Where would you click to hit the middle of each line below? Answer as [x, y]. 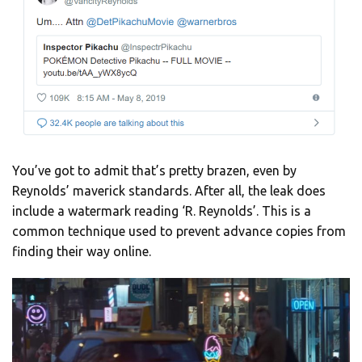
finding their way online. [82, 252]
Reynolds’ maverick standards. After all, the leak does [169, 191]
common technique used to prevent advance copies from [179, 232]
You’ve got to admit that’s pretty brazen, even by [154, 171]
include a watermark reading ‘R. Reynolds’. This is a [162, 211]
